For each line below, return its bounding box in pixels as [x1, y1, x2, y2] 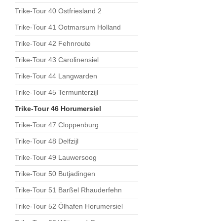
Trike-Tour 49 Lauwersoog [15, 153, 97, 161]
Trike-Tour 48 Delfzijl [15, 137, 78, 145]
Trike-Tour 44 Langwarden [15, 72, 97, 80]
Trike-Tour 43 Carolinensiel [15, 56, 99, 64]
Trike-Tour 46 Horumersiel [15, 105, 101, 112]
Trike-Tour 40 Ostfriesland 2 [15, 7, 102, 15]
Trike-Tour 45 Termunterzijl [15, 88, 98, 96]
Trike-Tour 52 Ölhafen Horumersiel [15, 202, 123, 210]
